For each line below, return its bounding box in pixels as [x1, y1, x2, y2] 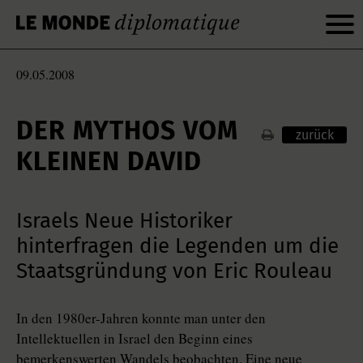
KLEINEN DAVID [16, 146, 202, 177]
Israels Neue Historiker [16, 208, 233, 233]
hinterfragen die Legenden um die [16, 233, 339, 258]
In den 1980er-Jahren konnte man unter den [16, 309, 266, 327]
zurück [295, 127, 334, 143]
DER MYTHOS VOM [16, 115, 238, 146]
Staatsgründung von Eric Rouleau [16, 258, 332, 284]
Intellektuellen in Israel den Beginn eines [16, 329, 253, 348]
